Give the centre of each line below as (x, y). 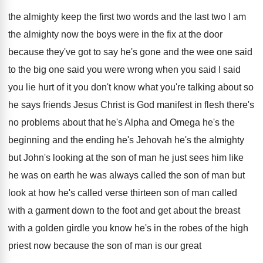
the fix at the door (187, 34)
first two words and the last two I (165, 17)
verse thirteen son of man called (171, 193)
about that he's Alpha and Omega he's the (149, 122)
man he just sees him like (191, 158)
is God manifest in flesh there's (191, 105)
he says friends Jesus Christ (67, 105)
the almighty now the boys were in (79, 34)
